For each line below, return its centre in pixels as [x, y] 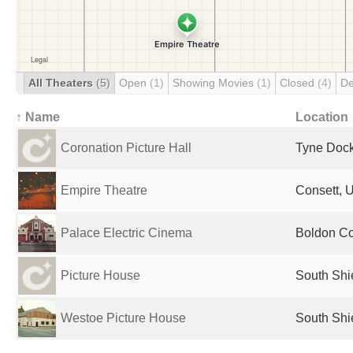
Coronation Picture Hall [126, 148]
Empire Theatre [104, 190]
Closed [299, 83]
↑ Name [38, 117]
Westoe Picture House [123, 318]
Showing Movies [215, 83]
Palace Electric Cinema [126, 233]
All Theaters [62, 83]
